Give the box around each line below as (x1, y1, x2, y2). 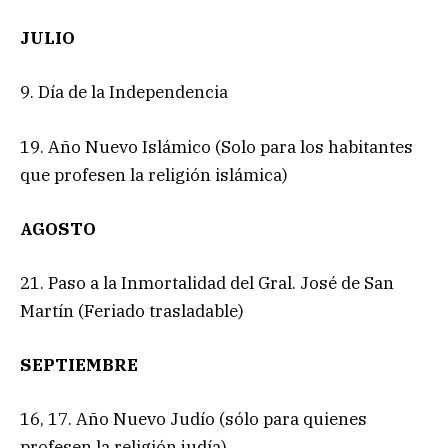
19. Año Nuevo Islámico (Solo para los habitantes (20, 135, 413, 158)
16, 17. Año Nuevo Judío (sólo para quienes (20, 408, 367, 431)
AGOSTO (20, 217, 96, 240)
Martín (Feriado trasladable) (20, 299, 244, 322)
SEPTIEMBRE (20, 354, 138, 377)
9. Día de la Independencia (20, 81, 228, 104)
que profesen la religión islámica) (20, 163, 288, 186)
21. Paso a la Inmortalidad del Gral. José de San (20, 271, 394, 294)
